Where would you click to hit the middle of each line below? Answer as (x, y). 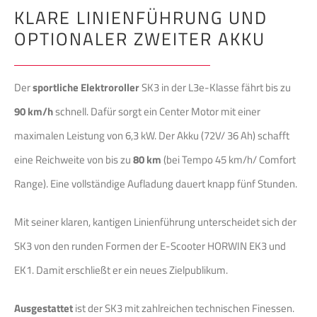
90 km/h (34, 111)
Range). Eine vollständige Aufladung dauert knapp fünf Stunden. (156, 183)
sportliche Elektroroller (86, 87)
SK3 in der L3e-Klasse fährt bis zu (215, 87)
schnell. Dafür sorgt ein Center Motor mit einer (157, 111)
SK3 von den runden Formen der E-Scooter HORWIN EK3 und (150, 246)
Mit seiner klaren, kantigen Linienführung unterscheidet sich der (155, 221)
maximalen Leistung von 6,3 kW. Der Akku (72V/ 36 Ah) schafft (152, 135)
